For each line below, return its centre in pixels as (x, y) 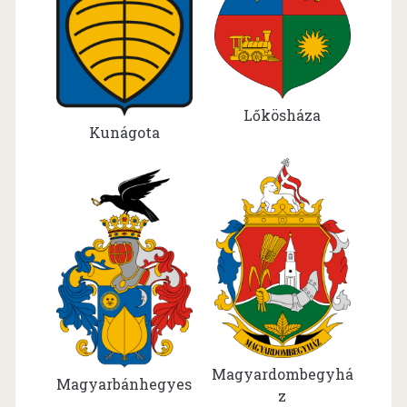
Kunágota (124, 132)
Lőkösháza (283, 115)
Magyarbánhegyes (124, 384)
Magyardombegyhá (282, 374)
